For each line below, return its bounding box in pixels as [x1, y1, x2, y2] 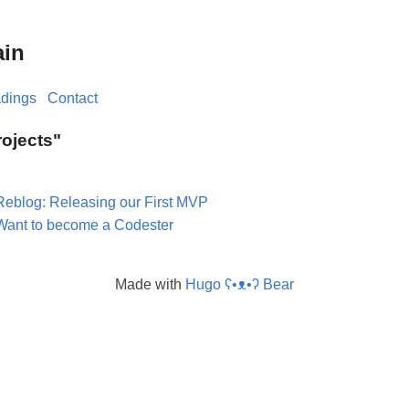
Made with [115, 276, 185, 292]
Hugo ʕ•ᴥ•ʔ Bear [185, 276, 294, 292]
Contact [47, 89, 98, 106]
